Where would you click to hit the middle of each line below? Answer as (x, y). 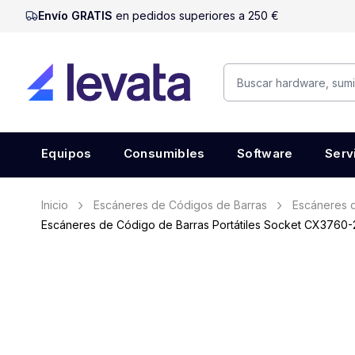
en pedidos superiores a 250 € (197, 15)
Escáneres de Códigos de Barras (180, 205)
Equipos (67, 153)
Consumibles (164, 153)
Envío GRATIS (77, 15)
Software (265, 153)
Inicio (55, 205)
